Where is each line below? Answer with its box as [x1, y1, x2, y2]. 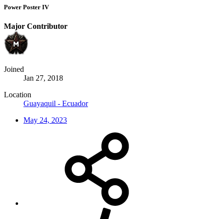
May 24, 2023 [23, 116, 67, 125]
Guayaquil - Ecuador [23, 99, 88, 108]
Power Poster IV [4, 3, 49, 11]
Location [4, 90, 31, 99]
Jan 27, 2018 [23, 74, 63, 83]
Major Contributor [4, 22, 67, 31]
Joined [4, 65, 24, 74]
